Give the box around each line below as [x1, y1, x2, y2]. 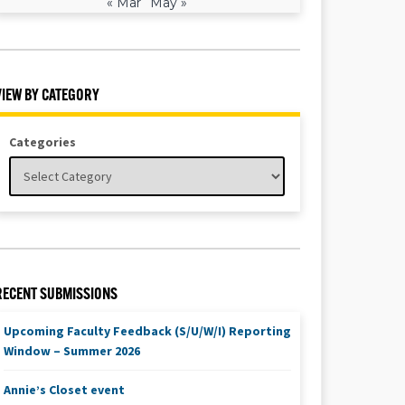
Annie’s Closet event [3, 381, 125, 399]
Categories [9, 134, 77, 151]
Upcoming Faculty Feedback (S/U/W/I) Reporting [3, 323, 291, 340]
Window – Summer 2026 [3, 343, 140, 360]
